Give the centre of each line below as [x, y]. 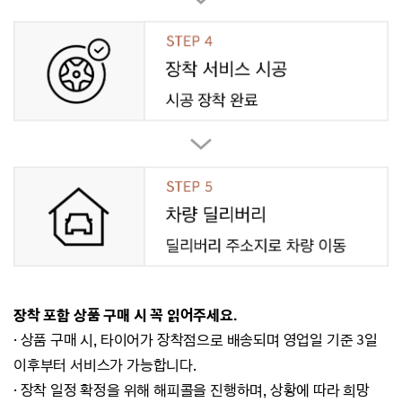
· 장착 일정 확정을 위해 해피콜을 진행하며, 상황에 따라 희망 [192, 391]
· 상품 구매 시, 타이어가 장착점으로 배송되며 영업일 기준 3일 [196, 341]
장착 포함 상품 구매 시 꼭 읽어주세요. [125, 315]
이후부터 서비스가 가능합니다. [105, 366]
